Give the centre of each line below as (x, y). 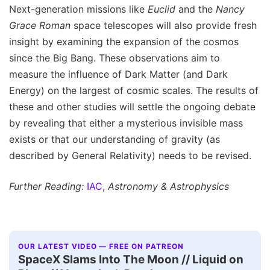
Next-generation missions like (78, 9)
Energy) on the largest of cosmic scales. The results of (134, 91)
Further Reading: (46, 187)
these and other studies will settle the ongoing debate (132, 107)
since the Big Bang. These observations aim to (115, 58)
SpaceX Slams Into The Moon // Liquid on (131, 259)
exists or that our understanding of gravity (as (115, 140)
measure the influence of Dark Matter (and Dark (118, 74)
